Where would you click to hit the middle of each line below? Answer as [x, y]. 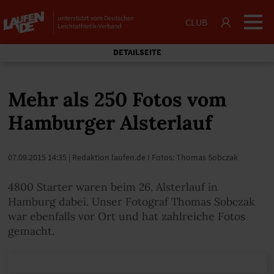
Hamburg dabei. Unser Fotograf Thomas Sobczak [131, 202]
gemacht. [31, 231]
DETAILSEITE [137, 53]
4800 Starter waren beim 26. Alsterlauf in [113, 187]
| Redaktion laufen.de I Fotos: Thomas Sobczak [152, 157]
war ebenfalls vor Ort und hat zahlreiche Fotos [126, 216]
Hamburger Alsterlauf [110, 123]
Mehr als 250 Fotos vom [117, 99]
